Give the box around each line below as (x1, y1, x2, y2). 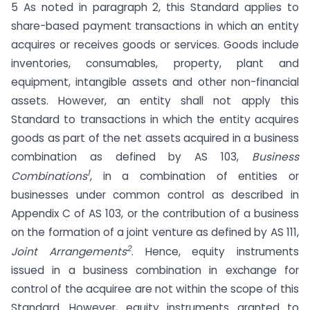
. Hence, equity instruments (131, 244, 299, 259)
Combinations (11, 169, 87, 184)
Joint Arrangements (11, 244, 127, 259)
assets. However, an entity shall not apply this (11, 93, 299, 109)
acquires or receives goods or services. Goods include (11, 37, 299, 53)
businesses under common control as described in (11, 188, 299, 203)
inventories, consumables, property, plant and (11, 56, 299, 71)
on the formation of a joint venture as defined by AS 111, (11, 225, 299, 240)
